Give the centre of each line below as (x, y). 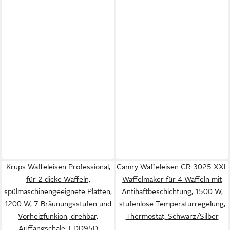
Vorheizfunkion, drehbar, (58, 216)
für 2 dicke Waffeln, (58, 179)
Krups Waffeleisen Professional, (58, 167)
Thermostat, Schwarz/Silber (172, 216)
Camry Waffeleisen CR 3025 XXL (172, 167)
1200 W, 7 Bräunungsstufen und (58, 204)
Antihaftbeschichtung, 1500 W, (172, 191)
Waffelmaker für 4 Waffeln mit (172, 179)
